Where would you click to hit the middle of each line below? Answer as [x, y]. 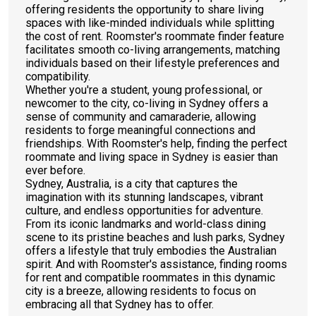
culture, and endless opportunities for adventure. [144, 211]
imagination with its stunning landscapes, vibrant [144, 197]
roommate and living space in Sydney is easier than [152, 157]
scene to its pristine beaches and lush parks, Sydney [155, 237]
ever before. [55, 170]
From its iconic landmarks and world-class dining [146, 224]
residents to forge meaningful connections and [140, 130]
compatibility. [58, 77]
